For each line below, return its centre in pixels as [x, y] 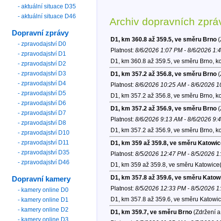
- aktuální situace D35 [47, 6]
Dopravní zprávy [40, 33]
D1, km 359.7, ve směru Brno [151, 212]
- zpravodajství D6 [42, 103]
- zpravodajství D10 [44, 132]
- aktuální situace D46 [47, 16]
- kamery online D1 [43, 200]
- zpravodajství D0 [42, 44]
